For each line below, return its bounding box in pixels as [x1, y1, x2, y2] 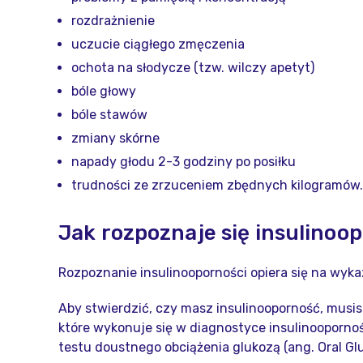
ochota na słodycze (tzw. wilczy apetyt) [71, 60, 314, 75]
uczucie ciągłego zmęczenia [71, 36, 245, 52]
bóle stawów [71, 107, 147, 122]
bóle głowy [71, 83, 136, 99]
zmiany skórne [71, 130, 160, 146]
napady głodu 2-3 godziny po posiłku [71, 154, 296, 169]
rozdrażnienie [71, 13, 155, 28]
